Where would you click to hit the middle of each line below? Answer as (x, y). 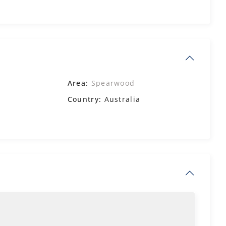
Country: (84, 99)
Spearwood (113, 83)
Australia (121, 99)
